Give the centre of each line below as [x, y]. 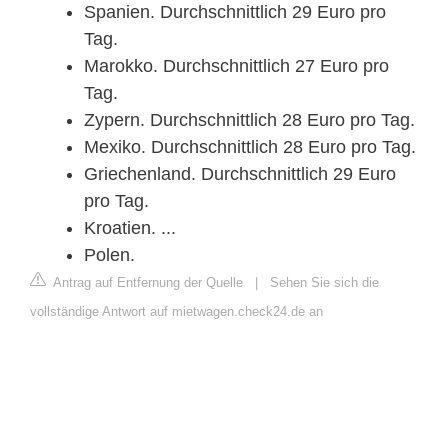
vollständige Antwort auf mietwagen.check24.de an [176, 311]
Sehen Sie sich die [324, 282]
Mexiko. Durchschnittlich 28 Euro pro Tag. [250, 146]
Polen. [109, 254]
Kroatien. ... [130, 227]
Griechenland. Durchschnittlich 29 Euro [240, 173]
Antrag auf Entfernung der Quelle [146, 282]
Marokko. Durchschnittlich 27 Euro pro [236, 65]
